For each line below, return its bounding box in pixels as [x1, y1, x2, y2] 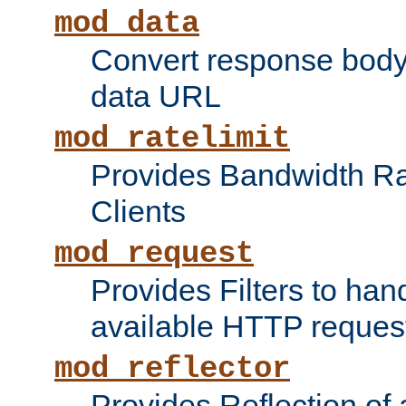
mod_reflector [54, 352, 290, 387]
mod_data [54, 6, 199, 42]
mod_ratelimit [54, 121, 290, 157]
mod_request [54, 237, 254, 272]
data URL [91, 79, 221, 114]
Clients [91, 194, 186, 229]
